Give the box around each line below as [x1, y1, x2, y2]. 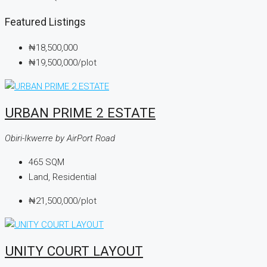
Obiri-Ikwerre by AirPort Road [5, 133, 115, 144]
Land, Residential [29, 172, 97, 183]
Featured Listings [5, 16, 86, 29]
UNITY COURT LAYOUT [5, 243, 143, 259]
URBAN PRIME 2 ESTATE [5, 104, 156, 120]
